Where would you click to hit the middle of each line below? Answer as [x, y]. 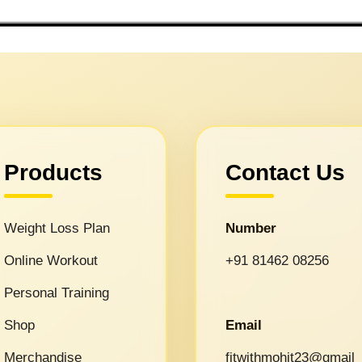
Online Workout [51, 260]
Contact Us [285, 172]
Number [250, 228]
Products [53, 172]
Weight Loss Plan [57, 228]
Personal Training [57, 293]
